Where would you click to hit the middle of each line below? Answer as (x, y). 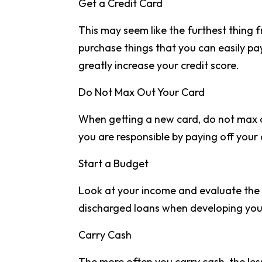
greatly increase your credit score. (159, 65)
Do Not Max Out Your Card (142, 92)
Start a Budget (114, 163)
